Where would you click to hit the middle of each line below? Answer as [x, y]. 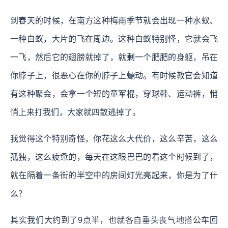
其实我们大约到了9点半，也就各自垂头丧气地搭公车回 [114, 220]
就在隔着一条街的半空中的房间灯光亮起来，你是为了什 [114, 175]
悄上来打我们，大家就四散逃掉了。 [75, 112]
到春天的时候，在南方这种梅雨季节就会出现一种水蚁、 [114, 20]
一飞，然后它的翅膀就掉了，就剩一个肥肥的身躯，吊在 [114, 57]
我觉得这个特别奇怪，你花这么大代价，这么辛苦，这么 [114, 138]
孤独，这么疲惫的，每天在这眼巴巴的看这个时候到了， [114, 157]
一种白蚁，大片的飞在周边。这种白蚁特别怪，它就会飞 [114, 39]
